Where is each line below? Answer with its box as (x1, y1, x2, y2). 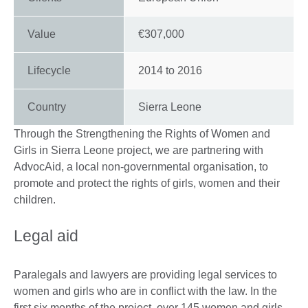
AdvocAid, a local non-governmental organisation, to (14, 161, 268, 173)
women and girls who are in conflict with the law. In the (14, 285, 277, 298)
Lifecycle (27, 65, 71, 77)
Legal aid (14, 227, 78, 245)
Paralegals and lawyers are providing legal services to (14, 269, 277, 281)
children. (14, 194, 56, 206)
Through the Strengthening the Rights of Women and (14, 128, 270, 140)
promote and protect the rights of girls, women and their (14, 177, 280, 190)
